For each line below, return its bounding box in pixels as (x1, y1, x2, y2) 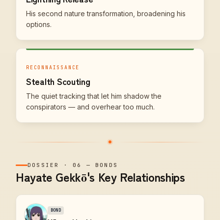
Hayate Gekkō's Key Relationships (16, 168, 185, 185)
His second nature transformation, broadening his (26, 9, 186, 18)
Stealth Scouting (26, 75, 90, 87)
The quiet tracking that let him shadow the (26, 92, 162, 100)
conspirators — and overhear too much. (26, 103, 155, 111)
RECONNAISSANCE (26, 64, 80, 71)
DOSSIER (27, 162, 59, 168)
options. (26, 20, 52, 28)
